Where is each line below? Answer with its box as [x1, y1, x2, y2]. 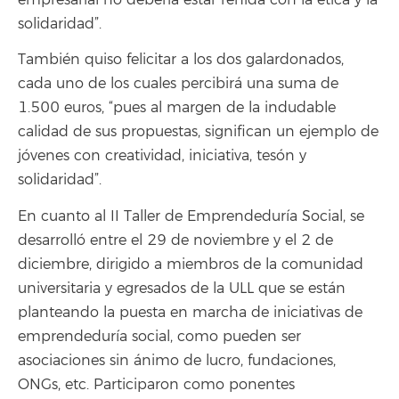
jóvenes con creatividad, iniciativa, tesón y [18, 147, 306, 165]
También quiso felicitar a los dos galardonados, [18, 51, 344, 69]
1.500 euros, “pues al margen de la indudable [18, 99, 336, 117]
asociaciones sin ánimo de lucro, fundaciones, [18, 351, 336, 370]
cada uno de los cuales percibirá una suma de [18, 75, 338, 93]
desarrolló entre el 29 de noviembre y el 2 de [18, 231, 333, 249]
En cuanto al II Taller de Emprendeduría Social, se [18, 207, 364, 225]
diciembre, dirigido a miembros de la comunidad [18, 255, 363, 273]
